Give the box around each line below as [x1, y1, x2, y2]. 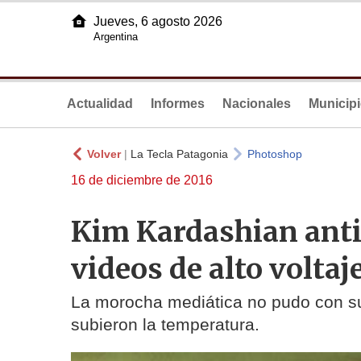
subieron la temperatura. [71, 315, 259, 334]
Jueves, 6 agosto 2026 [93, 15, 222, 28]
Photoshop [247, 147, 302, 160]
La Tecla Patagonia [131, 147, 228, 160]
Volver [87, 147, 121, 160]
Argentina [93, 31, 138, 43]
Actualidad [67, 97, 133, 110]
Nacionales [222, 97, 291, 110]
